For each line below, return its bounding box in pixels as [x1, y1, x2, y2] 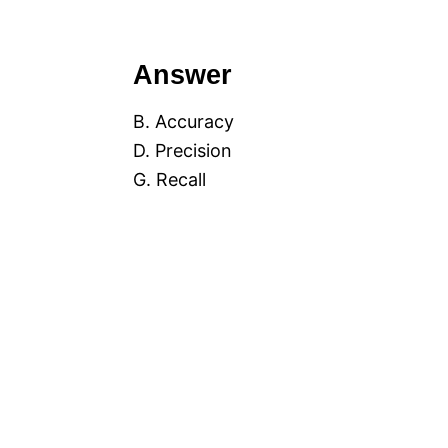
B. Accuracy [133, 111, 234, 133]
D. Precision [133, 140, 232, 162]
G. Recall [133, 169, 206, 191]
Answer [133, 60, 232, 91]
